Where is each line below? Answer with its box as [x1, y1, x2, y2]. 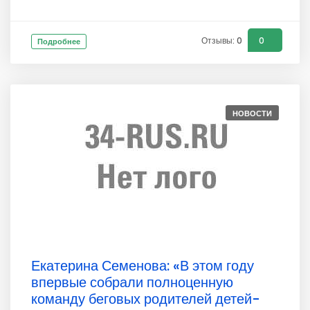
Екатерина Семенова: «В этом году [31, 256, 254, 275]
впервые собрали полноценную [31, 273, 233, 292]
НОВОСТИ [232, 108, 272, 119]
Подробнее [37, 36, 80, 47]
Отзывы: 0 [201, 35, 242, 46]
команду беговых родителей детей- [31, 289, 260, 309]
